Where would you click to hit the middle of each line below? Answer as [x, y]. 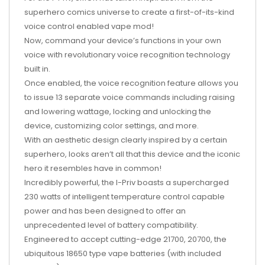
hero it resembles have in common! [93, 168]
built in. [37, 69]
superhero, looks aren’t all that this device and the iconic [132, 154]
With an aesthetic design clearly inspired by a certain [126, 140]
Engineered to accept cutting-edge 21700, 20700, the [125, 239]
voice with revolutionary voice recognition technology [127, 54]
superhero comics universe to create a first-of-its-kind [129, 12]
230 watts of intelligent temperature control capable [125, 196]
